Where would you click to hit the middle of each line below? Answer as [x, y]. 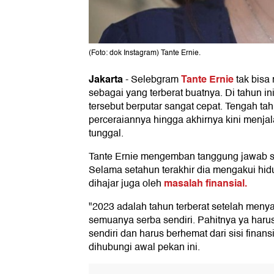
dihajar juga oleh [126, 184]
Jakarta [106, 80]
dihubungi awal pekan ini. [144, 247]
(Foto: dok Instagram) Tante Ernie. [145, 53]
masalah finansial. [206, 183]
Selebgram [156, 80]
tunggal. [106, 134]
